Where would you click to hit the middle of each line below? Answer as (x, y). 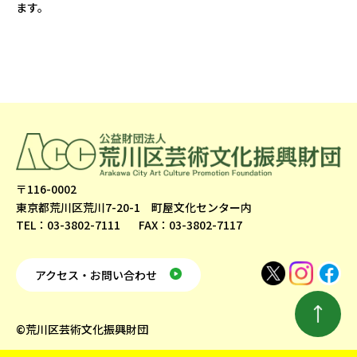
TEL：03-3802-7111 (68, 224)
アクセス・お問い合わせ (96, 275)
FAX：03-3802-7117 (190, 224)
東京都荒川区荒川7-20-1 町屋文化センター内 (134, 207)
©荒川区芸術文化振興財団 (82, 329)
